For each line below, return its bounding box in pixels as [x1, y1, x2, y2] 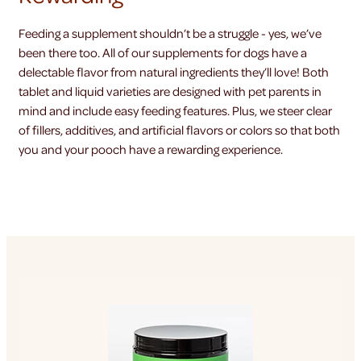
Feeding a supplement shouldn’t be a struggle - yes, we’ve [19, 24, 322, 42]
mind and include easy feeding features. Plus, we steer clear [19, 102, 332, 119]
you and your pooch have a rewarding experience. [19, 140, 283, 158]
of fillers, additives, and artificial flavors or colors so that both [19, 121, 340, 139]
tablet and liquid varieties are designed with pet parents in [19, 82, 322, 100]
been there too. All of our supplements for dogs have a [19, 44, 307, 61]
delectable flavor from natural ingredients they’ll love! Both [19, 63, 329, 81]
